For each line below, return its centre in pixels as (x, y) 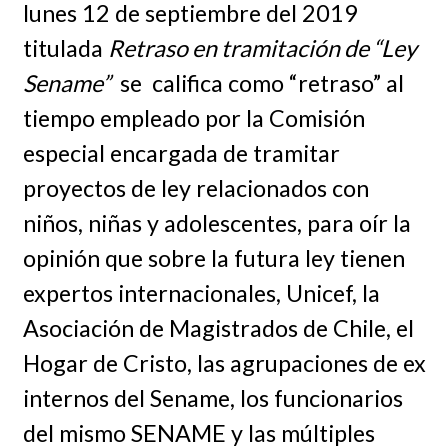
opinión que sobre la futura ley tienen (213, 257)
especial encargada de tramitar (181, 152)
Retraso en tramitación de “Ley (262, 47)
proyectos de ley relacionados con (195, 187)
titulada (65, 47)
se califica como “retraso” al (256, 82)
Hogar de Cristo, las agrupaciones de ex (224, 362)
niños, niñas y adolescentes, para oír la (216, 222)
